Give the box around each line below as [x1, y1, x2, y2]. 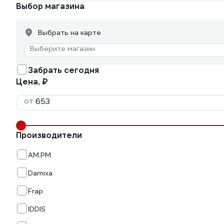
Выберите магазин [30, 44, 95, 53]
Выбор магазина [16, 1, 84, 11]
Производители [16, 130, 82, 140]
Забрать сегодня [28, 65, 99, 75]
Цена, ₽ [16, 76, 48, 87]
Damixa [28, 168, 52, 177]
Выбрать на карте [38, 28, 101, 37]
